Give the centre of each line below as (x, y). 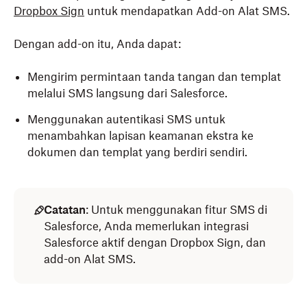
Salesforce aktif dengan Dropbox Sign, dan (155, 243)
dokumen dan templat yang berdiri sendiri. (137, 152)
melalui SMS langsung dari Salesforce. (127, 93)
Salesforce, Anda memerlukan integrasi (146, 226)
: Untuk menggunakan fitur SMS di (176, 210)
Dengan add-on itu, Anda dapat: (97, 44)
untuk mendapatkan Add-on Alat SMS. (187, 11)
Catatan (65, 210)
